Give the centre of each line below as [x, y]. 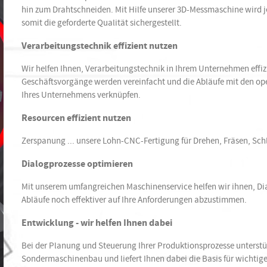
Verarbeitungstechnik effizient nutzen [99, 46]
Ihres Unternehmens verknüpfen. [81, 95]
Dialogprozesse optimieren [77, 164]
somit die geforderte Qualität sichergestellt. [101, 23]
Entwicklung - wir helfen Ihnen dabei [97, 223]
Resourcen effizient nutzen [76, 118]
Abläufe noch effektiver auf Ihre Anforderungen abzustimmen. [134, 200]
